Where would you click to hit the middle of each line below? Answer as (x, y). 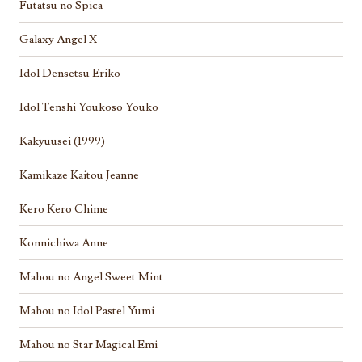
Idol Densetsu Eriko (70, 73)
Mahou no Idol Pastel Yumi (87, 310)
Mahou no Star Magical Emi (88, 344)
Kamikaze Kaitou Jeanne (79, 175)
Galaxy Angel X (58, 39)
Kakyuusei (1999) (62, 141)
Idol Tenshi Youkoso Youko (89, 107)
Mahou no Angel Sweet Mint (91, 276)
